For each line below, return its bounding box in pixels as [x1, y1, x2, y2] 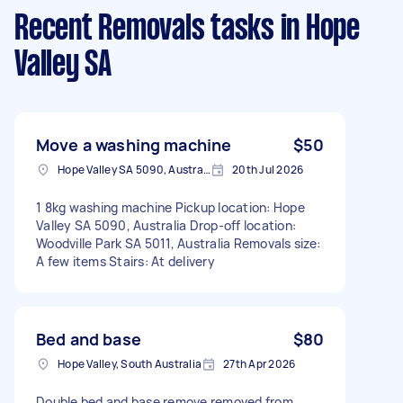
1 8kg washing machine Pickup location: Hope [36, 198, 305, 216]
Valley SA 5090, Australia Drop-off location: [36, 216, 296, 234]
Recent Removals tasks [14, 13, 274, 46]
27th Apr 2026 [223, 355, 296, 372]
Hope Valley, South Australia [58, 355, 201, 372]
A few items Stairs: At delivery [36, 252, 215, 270]
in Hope [273, 13, 360, 46]
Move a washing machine [36, 133, 232, 156]
